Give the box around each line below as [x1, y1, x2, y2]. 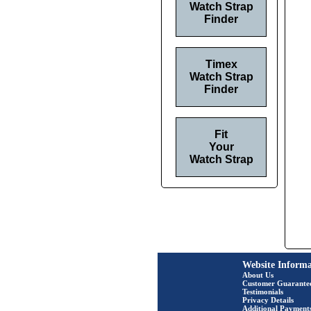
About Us [242, 271, 274, 279]
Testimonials [242, 287, 283, 296]
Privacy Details [242, 296, 294, 304]
